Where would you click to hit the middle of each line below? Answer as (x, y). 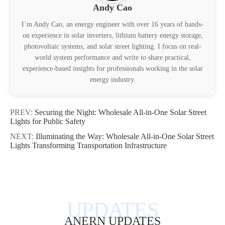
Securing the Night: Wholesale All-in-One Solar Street (121, 112)
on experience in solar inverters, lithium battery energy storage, (113, 35)
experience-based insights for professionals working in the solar (113, 68)
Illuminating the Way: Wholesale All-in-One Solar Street (125, 136)
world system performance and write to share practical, (113, 57)
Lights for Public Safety (48, 121)
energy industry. (113, 79)
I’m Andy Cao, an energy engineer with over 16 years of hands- (113, 24)
